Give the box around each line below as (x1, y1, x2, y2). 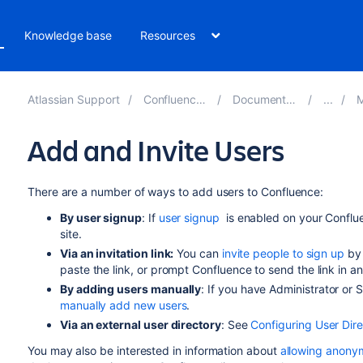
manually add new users (59, 298, 187, 312)
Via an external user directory (59, 318, 221, 331)
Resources (140, 28, 195, 42)
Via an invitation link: (59, 246, 174, 260)
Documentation (232, 92, 287, 106)
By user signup (59, 211, 143, 224)
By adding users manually (59, 282, 202, 296)
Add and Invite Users (27, 130, 284, 169)
